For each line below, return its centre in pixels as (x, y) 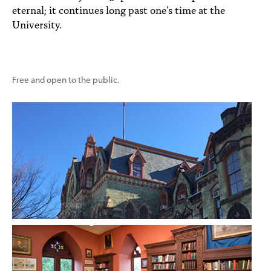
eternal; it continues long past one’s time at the (119, 9)
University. (37, 24)
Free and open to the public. (66, 79)
